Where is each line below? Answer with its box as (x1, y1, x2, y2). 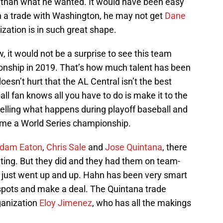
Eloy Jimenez (39, 198, 92, 209)
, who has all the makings (92, 198, 191, 209)
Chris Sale (46, 142, 86, 153)
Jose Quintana (105, 142, 162, 153)
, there (162, 142, 187, 153)
